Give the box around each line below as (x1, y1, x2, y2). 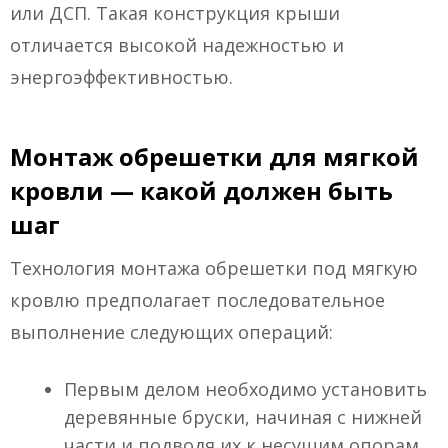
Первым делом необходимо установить (64, 377, 427, 402)
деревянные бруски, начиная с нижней (64, 405, 422, 430)
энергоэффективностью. (10, 65, 233, 90)
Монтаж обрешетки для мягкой (10, 140, 419, 174)
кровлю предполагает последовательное (10, 288, 385, 313)
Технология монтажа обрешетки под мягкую (10, 256, 418, 281)
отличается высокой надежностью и (10, 33, 344, 58)
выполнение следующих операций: (10, 320, 333, 345)
